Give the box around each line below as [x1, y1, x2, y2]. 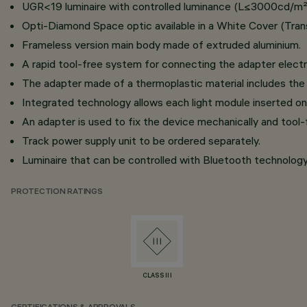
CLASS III [142, 273, 173, 280]
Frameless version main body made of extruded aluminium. [22, 38, 301, 51]
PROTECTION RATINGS [11, 188, 103, 197]
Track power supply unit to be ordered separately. [22, 134, 260, 147]
